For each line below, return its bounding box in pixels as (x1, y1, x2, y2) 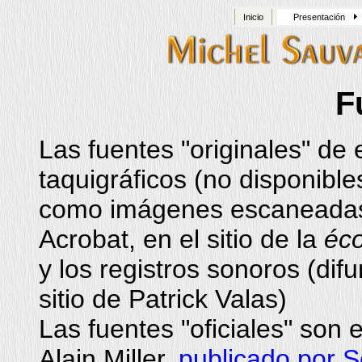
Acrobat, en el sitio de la (39, 225, 324, 254)
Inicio (243, 12, 263, 22)
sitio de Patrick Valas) (39, 284, 287, 314)
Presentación (293, 12, 345, 22)
